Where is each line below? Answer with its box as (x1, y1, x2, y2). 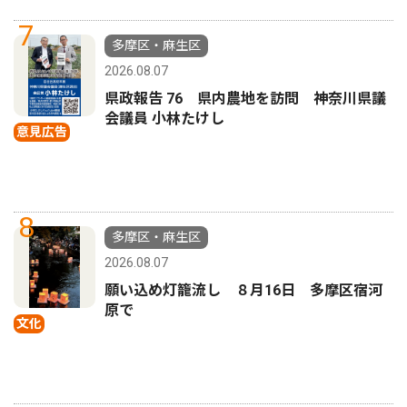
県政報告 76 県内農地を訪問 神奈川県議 (104, 90, 386, 108)
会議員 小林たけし (104, 110, 224, 128)
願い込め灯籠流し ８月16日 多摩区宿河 (104, 282, 382, 300)
